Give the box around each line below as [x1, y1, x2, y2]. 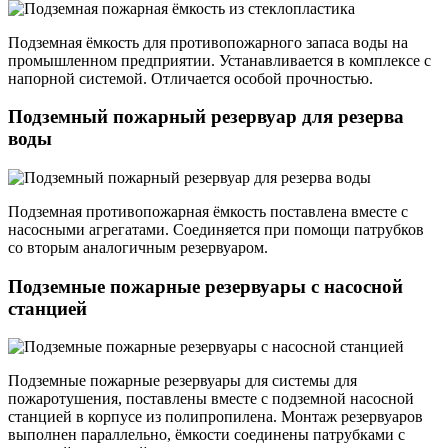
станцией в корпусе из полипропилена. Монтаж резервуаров [8, 408, 423, 426]
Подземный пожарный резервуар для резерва [8, 106, 404, 128]
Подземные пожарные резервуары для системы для [8, 372, 357, 390]
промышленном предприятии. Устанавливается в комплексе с [8, 51, 431, 69]
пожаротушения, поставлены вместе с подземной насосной [8, 390, 414, 408]
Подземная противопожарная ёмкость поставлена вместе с [8, 203, 408, 220]
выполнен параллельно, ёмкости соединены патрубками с [8, 426, 405, 444]
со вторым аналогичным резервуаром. [8, 239, 268, 256]
